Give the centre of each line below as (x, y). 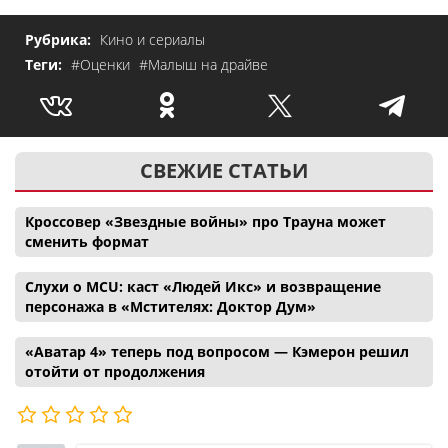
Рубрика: (60, 40)
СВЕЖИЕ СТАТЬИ (224, 171)
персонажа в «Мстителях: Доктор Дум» (170, 307)
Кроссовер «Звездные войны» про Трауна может (205, 222)
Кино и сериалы (152, 40)
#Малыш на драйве (203, 65)
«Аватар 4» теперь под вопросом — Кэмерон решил (217, 352)
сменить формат (87, 242)
